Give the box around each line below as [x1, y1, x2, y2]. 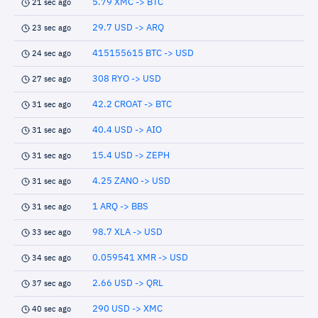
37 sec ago [32, 280, 71, 287]
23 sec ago [32, 24, 71, 32]
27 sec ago [32, 75, 71, 83]
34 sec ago [32, 254, 71, 262]
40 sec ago [32, 305, 71, 313]
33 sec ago [32, 229, 71, 236]
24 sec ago [32, 50, 71, 57]
